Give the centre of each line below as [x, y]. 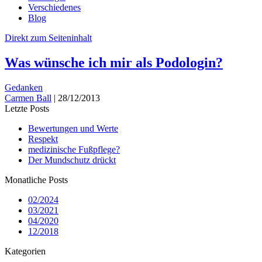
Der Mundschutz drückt [72, 160]
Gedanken [24, 87]
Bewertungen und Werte [73, 128]
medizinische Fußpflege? [74, 149]
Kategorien [25, 251]
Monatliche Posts [36, 180]
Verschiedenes [54, 7]
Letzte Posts [27, 108]
